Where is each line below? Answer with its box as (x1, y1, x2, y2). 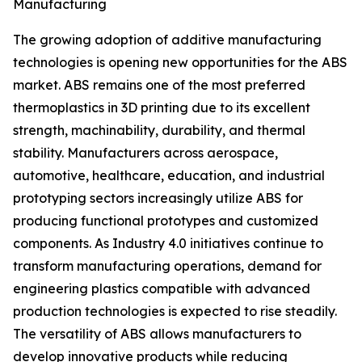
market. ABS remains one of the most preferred (13, 77, 305, 94)
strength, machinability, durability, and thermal (13, 122, 305, 139)
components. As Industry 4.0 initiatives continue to (13, 235, 323, 252)
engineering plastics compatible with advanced (13, 280, 310, 297)
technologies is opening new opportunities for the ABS (13, 54, 347, 71)
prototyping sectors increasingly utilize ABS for (13, 190, 303, 207)
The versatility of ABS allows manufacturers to (13, 326, 301, 343)
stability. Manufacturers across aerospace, (13, 145, 278, 162)
